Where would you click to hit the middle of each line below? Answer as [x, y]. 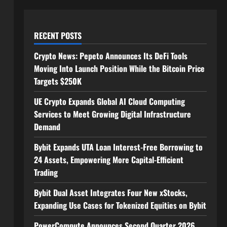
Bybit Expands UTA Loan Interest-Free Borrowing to [118, 147]
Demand [47, 127]
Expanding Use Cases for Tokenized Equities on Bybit [120, 205]
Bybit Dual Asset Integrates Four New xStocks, [110, 193]
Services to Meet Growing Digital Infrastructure [112, 114]
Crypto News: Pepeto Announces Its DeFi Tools [110, 56]
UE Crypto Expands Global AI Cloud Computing [109, 101]
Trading [46, 172]
